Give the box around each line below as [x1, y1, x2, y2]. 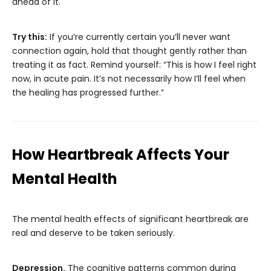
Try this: [12, 31, 47, 44]
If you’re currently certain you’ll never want [47, 31, 230, 44]
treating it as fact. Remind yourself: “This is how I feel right [12, 59, 256, 71]
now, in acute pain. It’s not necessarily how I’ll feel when [12, 73, 246, 85]
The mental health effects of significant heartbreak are [12, 213, 249, 226]
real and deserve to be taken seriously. [12, 227, 175, 240]
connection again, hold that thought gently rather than [12, 45, 247, 57]
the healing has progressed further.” [12, 87, 164, 99]
